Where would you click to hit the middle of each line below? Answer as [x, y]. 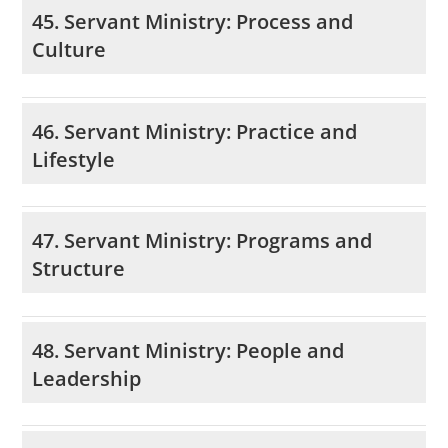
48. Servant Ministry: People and [188, 350]
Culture [69, 50]
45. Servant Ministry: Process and [193, 22]
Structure [79, 269]
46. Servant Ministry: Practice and [195, 131]
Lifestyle [74, 159]
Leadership [87, 378]
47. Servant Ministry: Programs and [202, 241]
